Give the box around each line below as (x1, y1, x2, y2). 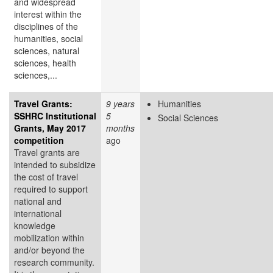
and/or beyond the (14, 243, 85, 256)
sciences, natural (14, 44, 79, 57)
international (14, 207, 62, 219)
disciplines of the (14, 19, 78, 32)
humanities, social (14, 32, 83, 44)
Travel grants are (14, 146, 80, 158)
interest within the (14, 7, 82, 20)
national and (14, 194, 62, 207)
